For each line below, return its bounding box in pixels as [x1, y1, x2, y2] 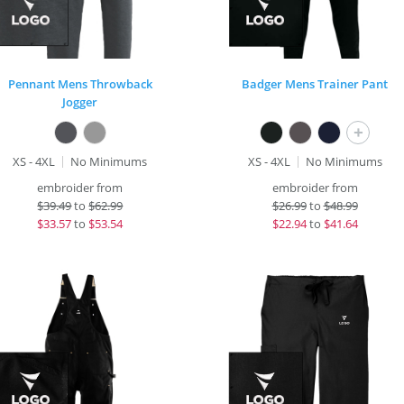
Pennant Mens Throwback [7, 76, 152, 92]
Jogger [62, 94, 98, 110]
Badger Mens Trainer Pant [242, 76, 388, 92]
